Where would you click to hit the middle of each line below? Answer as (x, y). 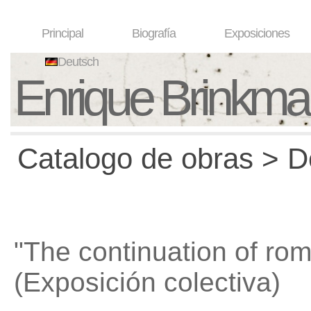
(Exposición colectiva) (147, 282)
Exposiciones (257, 33)
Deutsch (78, 62)
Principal (62, 33)
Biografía (154, 33)
